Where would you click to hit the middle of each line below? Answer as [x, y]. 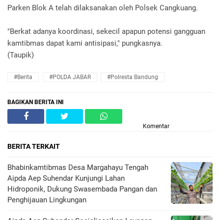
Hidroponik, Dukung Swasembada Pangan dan [82, 189]
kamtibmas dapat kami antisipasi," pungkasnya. [85, 43]
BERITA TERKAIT [34, 146]
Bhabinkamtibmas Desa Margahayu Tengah [78, 167]
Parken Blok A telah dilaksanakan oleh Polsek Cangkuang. [103, 8]
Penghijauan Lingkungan [47, 200]
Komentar [156, 126]
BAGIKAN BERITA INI [36, 102]
